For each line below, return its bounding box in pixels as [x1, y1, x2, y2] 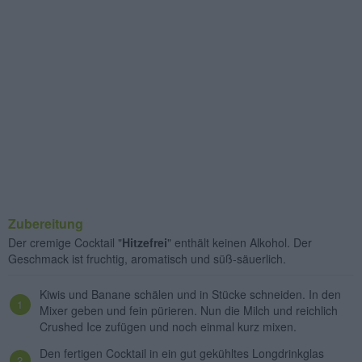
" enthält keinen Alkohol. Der [167, 234, 312, 251]
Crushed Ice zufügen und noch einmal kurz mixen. [40, 318, 297, 335]
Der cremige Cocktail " [8, 234, 122, 251]
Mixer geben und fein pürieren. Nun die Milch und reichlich [40, 302, 338, 319]
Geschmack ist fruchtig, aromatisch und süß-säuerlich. [8, 250, 286, 267]
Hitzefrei [122, 234, 167, 251]
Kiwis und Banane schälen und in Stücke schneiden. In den [40, 286, 341, 303]
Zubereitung [8, 214, 83, 234]
